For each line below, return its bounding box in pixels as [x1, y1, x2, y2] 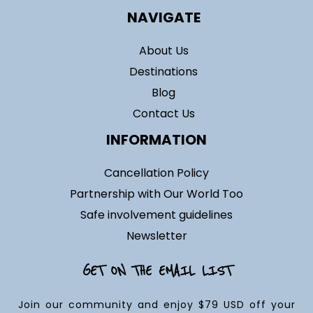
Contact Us [132, 105, 195, 122]
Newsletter [126, 228, 187, 245]
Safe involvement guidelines [80, 207, 233, 224]
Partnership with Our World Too [70, 186, 243, 203]
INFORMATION [106, 130, 207, 150]
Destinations [129, 64, 198, 80]
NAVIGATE [126, 8, 201, 28]
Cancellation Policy [104, 165, 209, 182]
